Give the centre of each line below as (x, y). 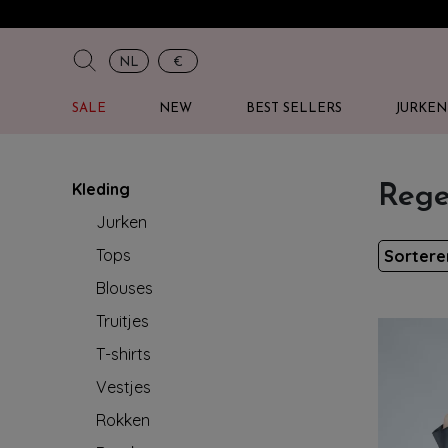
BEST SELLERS (293, 108)
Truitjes (122, 321)
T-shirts (123, 354)
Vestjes (123, 387)
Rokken (123, 420)
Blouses (124, 288)
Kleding (101, 189)
